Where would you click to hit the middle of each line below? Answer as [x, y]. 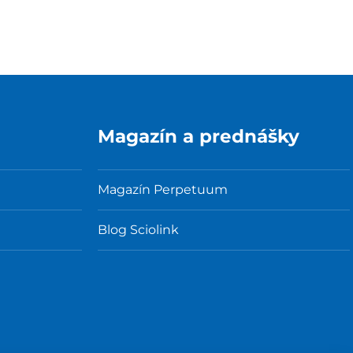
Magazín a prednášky [199, 136]
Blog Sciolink [138, 230]
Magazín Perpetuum [163, 190]
